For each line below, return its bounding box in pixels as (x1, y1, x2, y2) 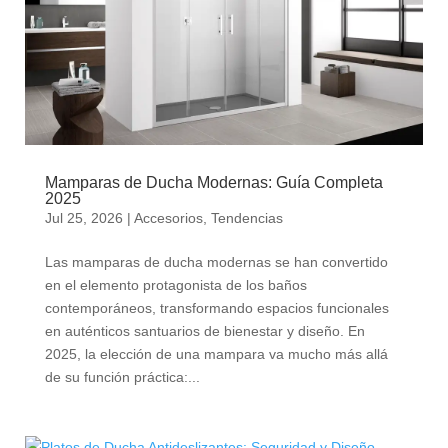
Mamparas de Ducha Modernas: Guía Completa (44, 173, 383, 191)
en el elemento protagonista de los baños (44, 276, 307, 293)
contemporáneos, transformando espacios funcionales (44, 299, 389, 316)
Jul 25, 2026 (44, 209, 123, 226)
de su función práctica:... (44, 368, 200, 385)
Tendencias (210, 209, 283, 226)
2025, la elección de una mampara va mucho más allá (44, 345, 388, 362)
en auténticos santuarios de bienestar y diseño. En (44, 322, 365, 339)
